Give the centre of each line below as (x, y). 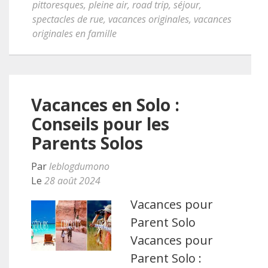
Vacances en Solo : (105, 105)
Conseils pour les (100, 124)
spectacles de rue (68, 19)
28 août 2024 (72, 181)
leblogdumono (79, 166)
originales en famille (74, 33)
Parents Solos (87, 143)
